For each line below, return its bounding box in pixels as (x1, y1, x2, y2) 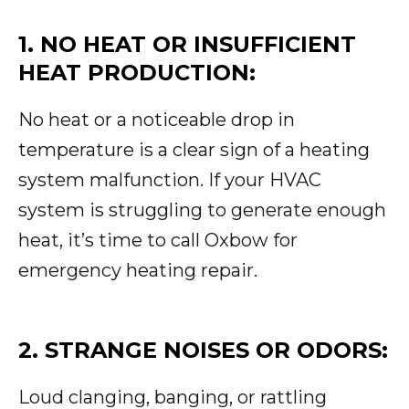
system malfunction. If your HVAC (18, 169, 321, 192)
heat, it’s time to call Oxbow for (18, 229, 298, 252)
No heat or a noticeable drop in (18, 109, 295, 131)
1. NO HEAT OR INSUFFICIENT (18, 31, 356, 58)
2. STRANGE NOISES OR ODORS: (18, 337, 388, 364)
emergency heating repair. (18, 259, 257, 282)
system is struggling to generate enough (18, 199, 386, 222)
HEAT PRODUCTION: (18, 59, 256, 87)
